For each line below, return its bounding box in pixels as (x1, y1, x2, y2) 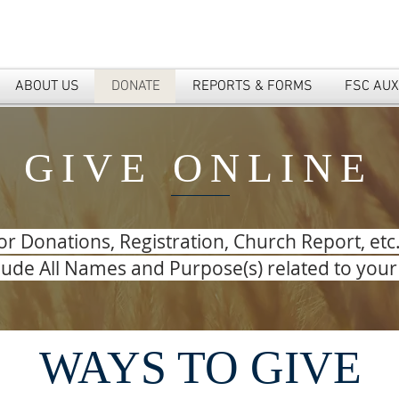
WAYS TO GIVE (39, 342, 362, 393)
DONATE (110, 77, 160, 95)
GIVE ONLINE (23, 145, 374, 191)
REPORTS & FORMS (191, 77, 313, 95)
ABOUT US (14, 77, 79, 95)
